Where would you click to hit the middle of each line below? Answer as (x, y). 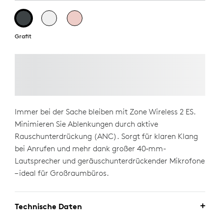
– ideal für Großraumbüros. (62, 173)
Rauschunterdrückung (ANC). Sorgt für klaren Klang (106, 136)
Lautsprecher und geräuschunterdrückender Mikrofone (110, 161)
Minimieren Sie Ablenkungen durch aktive (86, 124)
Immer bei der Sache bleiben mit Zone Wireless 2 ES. (105, 111)
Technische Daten (48, 206)
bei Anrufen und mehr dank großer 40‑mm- (91, 148)
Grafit (23, 36)
